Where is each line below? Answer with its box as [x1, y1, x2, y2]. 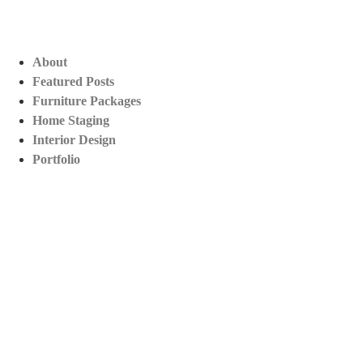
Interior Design [32, 133, 116, 147]
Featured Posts [32, 75, 114, 88]
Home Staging [32, 113, 109, 127]
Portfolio [32, 152, 80, 166]
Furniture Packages [32, 94, 141, 108]
